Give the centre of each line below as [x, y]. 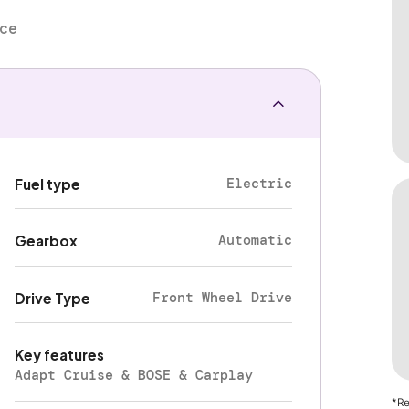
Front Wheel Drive [223, 297]
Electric [260, 183]
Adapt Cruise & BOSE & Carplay [134, 376]
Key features [60, 355]
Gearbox [47, 241]
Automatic [256, 241]
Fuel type [48, 184]
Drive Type [53, 298]
